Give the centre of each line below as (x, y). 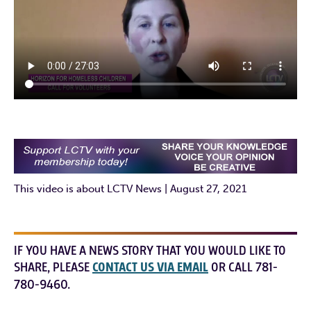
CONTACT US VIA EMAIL (150, 267)
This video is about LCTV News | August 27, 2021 (130, 188)
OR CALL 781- (243, 267)
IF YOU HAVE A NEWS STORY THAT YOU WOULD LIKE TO (150, 250)
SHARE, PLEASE (53, 267)
